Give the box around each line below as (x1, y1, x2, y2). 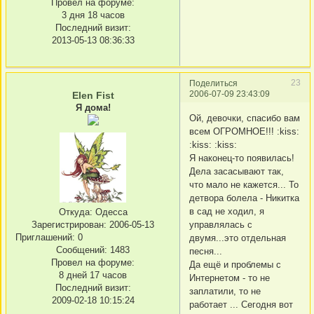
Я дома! (75, 102, 111, 113)
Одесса (92, 207, 128, 218)
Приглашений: (15, 232, 75, 243)
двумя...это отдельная (189, 233, 286, 244)
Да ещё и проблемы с (189, 259, 281, 271)
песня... (189, 246, 222, 257)
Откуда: (58, 207, 93, 218)
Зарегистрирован (32, 219, 104, 231)
